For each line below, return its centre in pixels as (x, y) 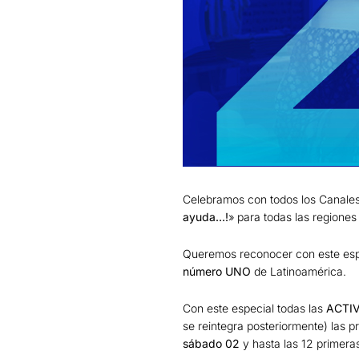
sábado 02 (213, 343)
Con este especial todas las (254, 308)
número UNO (217, 271)
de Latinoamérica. (298, 271)
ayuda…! (206, 216)
